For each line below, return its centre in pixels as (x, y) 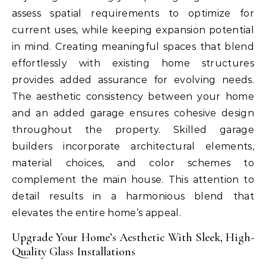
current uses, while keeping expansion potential (133, 30)
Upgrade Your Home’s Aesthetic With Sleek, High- (133, 238)
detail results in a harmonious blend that (133, 197)
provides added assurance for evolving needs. (133, 80)
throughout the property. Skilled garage (133, 130)
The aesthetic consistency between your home (133, 97)
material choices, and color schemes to (133, 163)
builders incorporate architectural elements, (133, 147)
